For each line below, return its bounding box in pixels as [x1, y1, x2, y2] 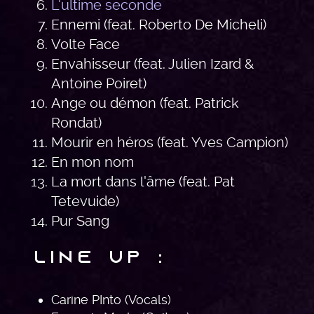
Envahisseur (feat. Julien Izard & [51, 55, 254, 72]
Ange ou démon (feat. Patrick [51, 94, 239, 111]
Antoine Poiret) [51, 74, 146, 92]
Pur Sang [51, 212, 109, 229]
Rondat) [51, 114, 102, 131]
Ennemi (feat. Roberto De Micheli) [51, 15, 266, 33]
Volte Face [51, 35, 120, 53]
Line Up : [34, 250, 167, 267]
